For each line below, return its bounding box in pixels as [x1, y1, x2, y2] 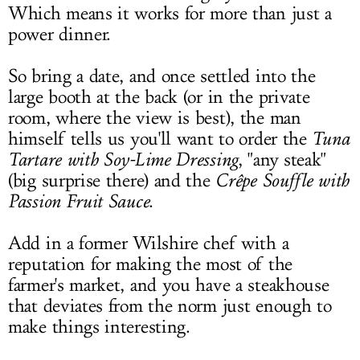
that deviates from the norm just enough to [8, 295, 332, 317]
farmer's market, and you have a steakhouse [8, 274, 329, 297]
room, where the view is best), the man [8, 107, 301, 129]
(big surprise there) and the [8, 170, 216, 192]
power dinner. [8, 23, 112, 46]
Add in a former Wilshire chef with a [8, 232, 289, 255]
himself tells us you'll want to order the [8, 128, 313, 150]
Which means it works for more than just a [8, 2, 332, 25]
